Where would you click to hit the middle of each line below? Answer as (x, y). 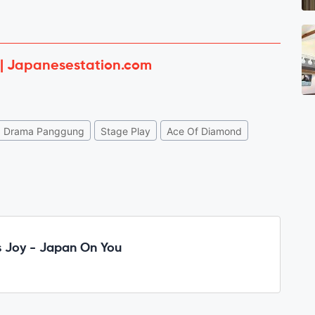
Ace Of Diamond (204, 131)
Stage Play (126, 131)
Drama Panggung (44, 131)
